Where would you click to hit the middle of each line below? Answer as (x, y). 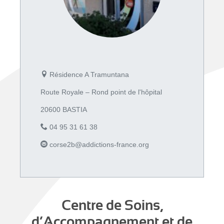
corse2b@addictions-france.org (98, 144)
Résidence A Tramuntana (88, 74)
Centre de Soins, (112, 205)
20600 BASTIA (64, 109)
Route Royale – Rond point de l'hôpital (101, 92)
